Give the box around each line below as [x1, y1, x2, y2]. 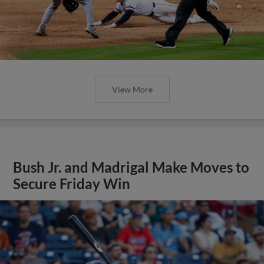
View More [111, 84, 153, 94]
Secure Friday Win [13, 175, 131, 192]
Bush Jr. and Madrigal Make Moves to [13, 159, 250, 176]
